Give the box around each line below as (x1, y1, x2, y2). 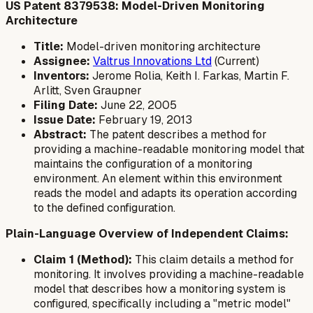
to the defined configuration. (34, 200, 175, 215)
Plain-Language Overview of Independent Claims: (6, 226, 289, 241)
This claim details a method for (132, 252, 294, 267)
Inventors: (34, 68, 89, 83)
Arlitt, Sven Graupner (34, 82, 142, 98)
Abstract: (34, 126, 87, 142)
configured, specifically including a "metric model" (34, 296, 291, 311)
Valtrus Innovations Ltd (93, 53, 212, 68)
